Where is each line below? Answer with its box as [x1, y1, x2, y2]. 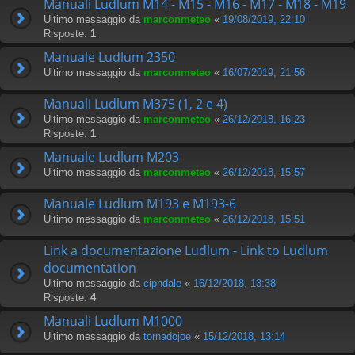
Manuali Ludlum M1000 [44, 311, 182, 330]
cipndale [143, 277, 181, 289]
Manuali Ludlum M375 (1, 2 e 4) [44, 94, 227, 113]
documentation [44, 258, 136, 277]
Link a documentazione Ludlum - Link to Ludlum [44, 241, 328, 259]
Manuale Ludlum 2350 [44, 48, 175, 66]
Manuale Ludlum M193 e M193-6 [44, 194, 236, 212]
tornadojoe [143, 330, 191, 342]
